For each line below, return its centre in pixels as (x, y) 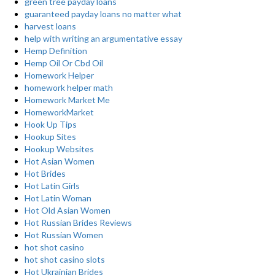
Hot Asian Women (60, 161)
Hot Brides (45, 173)
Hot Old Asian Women (68, 210)
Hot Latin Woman (58, 198)
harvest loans (50, 26)
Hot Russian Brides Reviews (78, 223)
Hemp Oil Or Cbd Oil (64, 63)
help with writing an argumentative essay (103, 38)
